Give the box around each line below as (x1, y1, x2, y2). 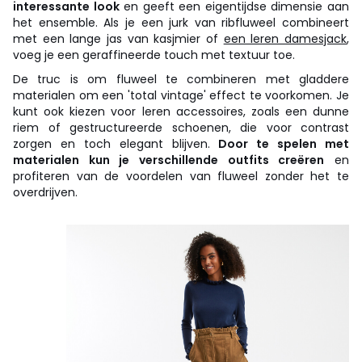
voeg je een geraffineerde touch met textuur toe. (13, 46, 295, 63)
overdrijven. (13, 183, 78, 200)
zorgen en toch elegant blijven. (13, 135, 219, 152)
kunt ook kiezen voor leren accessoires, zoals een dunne (13, 103, 349, 120)
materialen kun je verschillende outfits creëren (13, 151, 325, 168)
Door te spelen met (218, 135, 349, 152)
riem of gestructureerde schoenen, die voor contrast (13, 119, 349, 136)
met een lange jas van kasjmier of (13, 30, 224, 47)
